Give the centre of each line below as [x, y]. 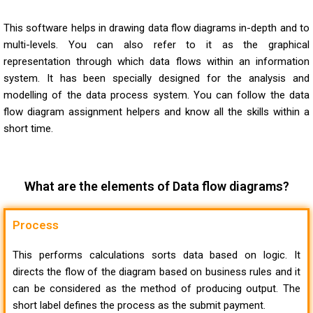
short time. [28, 128]
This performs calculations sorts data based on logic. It [156, 255]
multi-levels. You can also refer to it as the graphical [156, 44]
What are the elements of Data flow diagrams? [156, 186]
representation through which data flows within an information [156, 61]
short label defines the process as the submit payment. [139, 305]
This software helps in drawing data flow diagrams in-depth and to [156, 28]
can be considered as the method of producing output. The [156, 288]
